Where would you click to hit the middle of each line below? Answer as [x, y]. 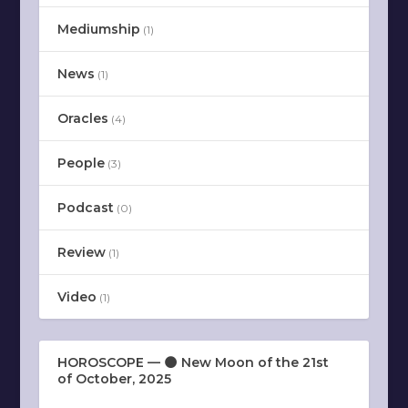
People [81, 163]
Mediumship [98, 29]
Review [81, 252]
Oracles [82, 118]
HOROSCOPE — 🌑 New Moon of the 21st [193, 362]
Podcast [85, 208]
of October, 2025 [114, 379]
